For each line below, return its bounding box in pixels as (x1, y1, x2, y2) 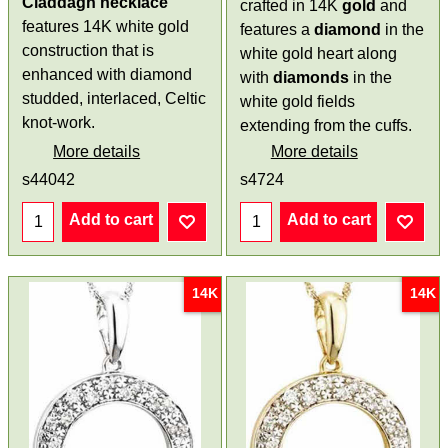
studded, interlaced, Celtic (22, 90, 207, 108)
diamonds (273, 69, 349, 87)
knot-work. (22, 114, 96, 132)
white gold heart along (240, 45, 397, 63)
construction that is (22, 42, 155, 60)
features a (240, 21, 314, 39)
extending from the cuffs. (240, 117, 412, 135)
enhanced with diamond (22, 66, 193, 84)
